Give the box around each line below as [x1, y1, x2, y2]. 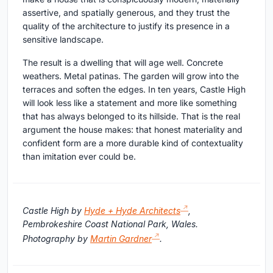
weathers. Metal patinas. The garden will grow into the [23, 71, 239, 82]
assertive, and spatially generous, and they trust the [23, 7, 230, 18]
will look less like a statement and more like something [23, 97, 237, 108]
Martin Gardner [90, 233, 152, 244]
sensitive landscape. [23, 34, 104, 45]
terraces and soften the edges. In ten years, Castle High [23, 84, 246, 95]
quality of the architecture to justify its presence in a [23, 21, 230, 32]
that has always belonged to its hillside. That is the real [23, 111, 240, 122]
